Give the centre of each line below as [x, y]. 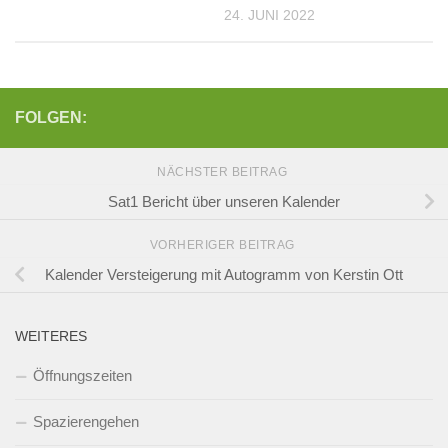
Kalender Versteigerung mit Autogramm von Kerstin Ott [224, 274]
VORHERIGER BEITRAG [224, 245]
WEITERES [51, 336]
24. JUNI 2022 [269, 15]
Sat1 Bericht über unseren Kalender [224, 201]
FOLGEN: [51, 118]
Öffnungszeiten [82, 376]
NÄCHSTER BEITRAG [224, 172]
